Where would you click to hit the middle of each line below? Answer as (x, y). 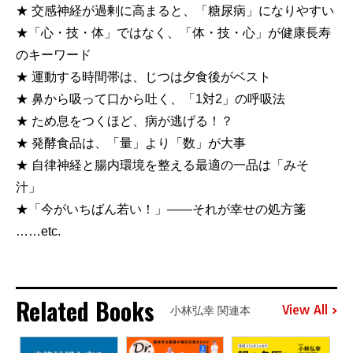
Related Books (85, 310)
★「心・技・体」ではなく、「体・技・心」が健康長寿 (173, 32)
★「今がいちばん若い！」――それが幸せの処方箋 (167, 209)
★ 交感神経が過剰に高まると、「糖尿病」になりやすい (175, 10)
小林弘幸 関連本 (210, 310)
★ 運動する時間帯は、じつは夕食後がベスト (150, 76)
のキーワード (60, 54)
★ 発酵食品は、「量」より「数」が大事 (137, 143)
